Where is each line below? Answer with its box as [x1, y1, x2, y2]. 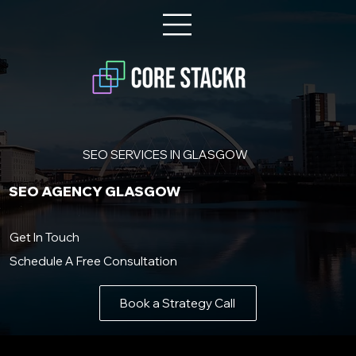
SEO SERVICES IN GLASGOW [82, 147, 248, 162]
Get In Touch [9, 230, 79, 246]
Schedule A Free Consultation [9, 253, 177, 269]
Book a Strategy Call [120, 295, 236, 311]
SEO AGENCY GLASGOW [9, 183, 181, 200]
